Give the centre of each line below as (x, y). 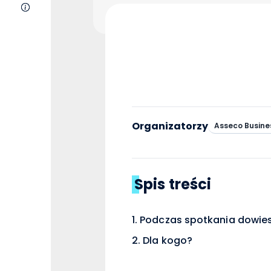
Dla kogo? (168, 240)
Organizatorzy (170, 126)
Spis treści (173, 184)
